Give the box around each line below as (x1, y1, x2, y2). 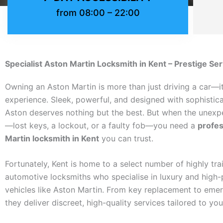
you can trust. (99, 133, 153, 143)
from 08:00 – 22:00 (56, 7, 140, 18)
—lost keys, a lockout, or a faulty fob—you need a (5, 120, 198, 130)
